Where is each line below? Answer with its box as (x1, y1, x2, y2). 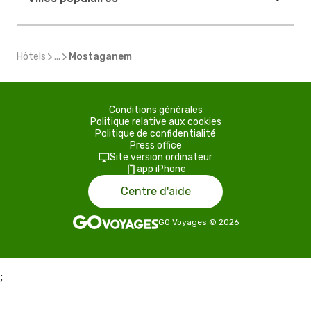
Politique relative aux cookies (90, 116, 221, 128)
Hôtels (17, 51, 46, 62)
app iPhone (136, 163, 186, 175)
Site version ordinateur (110, 151, 212, 163)
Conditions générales (108, 104, 203, 116)
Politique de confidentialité (95, 128, 216, 140)
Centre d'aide (120, 185, 191, 198)
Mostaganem (69, 51, 132, 62)
